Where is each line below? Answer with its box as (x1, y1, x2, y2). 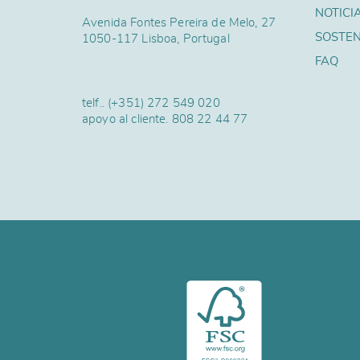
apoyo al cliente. (82, 113, 172, 125)
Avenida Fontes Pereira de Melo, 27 (82, 17, 276, 29)
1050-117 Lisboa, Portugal (82, 33, 230, 45)
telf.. (82, 97, 108, 109)
